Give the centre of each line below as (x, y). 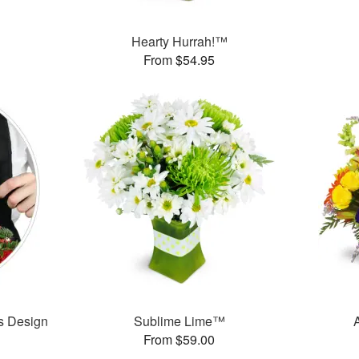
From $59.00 (179, 340)
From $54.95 (179, 60)
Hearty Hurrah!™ (179, 42)
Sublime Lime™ (179, 321)
